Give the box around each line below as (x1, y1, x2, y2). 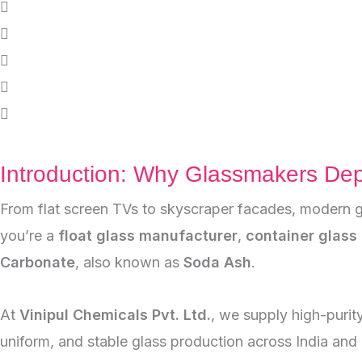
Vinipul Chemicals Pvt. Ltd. (19, 305, 211, 323)
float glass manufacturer (58, 227, 238, 244)
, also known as (75, 254, 183, 271)
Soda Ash (183, 254, 251, 271)
